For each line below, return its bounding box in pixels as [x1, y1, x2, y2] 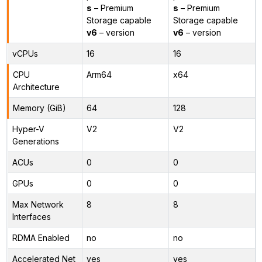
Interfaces [12, 211, 51, 222]
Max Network [12, 199, 64, 209]
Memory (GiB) [12, 102, 66, 113]
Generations [12, 136, 59, 146]
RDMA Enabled [12, 232, 70, 243]
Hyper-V [12, 123, 44, 134]
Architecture [12, 81, 60, 92]
